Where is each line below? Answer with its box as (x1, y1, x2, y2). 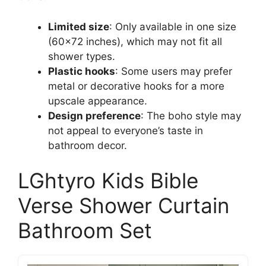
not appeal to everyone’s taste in (48, 124, 203, 137)
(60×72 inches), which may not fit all (48, 35, 222, 47)
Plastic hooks (48, 65, 115, 77)
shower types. (48, 50, 115, 62)
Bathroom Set (18, 218, 152, 243)
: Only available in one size (109, 20, 236, 33)
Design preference (48, 109, 141, 122)
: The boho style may (141, 109, 241, 122)
